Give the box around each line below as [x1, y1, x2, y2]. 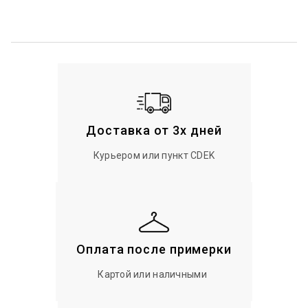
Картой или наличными [98, 268, 207, 280]
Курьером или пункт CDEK [93, 149, 215, 161]
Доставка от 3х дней [86, 122, 222, 137]
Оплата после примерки [76, 241, 232, 256]
